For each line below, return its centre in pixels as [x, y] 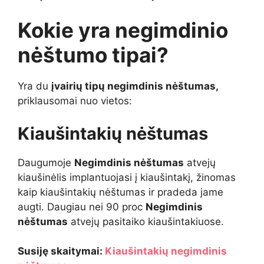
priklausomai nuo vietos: [75, 101]
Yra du [34, 86]
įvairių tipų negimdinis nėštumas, [135, 86]
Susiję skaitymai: [61, 251]
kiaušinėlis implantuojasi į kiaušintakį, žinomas [127, 177]
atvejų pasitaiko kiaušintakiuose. [146, 221]
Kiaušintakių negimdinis [166, 251]
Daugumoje [46, 162]
